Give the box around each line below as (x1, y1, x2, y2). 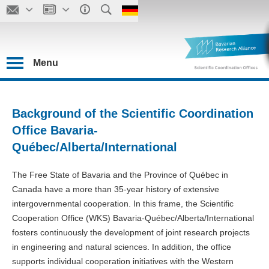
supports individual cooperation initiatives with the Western (12, 256, 234, 266)
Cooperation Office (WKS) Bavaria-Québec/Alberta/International (12, 213, 254, 223)
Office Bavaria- (12, 124, 98, 137)
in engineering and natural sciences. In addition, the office (12, 242, 231, 252)
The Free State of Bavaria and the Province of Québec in (12, 170, 228, 180)
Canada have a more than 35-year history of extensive (12, 184, 219, 194)
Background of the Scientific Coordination (12, 107, 253, 120)
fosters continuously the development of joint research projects (12, 228, 250, 237)
